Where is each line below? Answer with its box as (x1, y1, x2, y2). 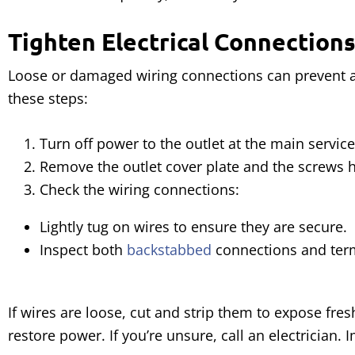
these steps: (8, 89, 88, 108)
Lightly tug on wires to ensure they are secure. (40, 217, 347, 236)
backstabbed (127, 240, 212, 259)
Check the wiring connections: (40, 180, 239, 199)
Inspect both (40, 240, 127, 259)
